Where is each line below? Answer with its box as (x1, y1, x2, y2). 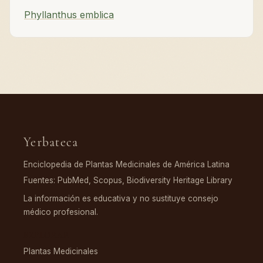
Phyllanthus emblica (24, 8, 114, 21)
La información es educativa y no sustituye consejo (23, 193, 218, 203)
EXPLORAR (23, 230, 70, 240)
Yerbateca (23, 134, 79, 150)
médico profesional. (23, 207, 98, 217)
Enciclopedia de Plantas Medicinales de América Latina (23, 159, 230, 169)
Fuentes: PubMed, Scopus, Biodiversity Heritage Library (23, 175, 232, 185)
